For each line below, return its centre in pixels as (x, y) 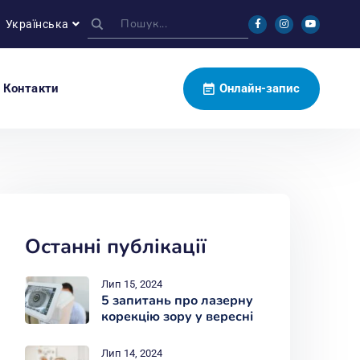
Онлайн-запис (260, 88)
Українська (37, 24)
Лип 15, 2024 (132, 284)
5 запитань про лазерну (177, 301)
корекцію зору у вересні (177, 317)
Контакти (31, 88)
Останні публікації (116, 247)
